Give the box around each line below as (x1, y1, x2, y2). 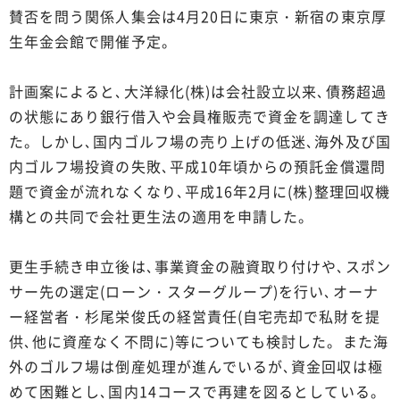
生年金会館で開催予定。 (9, 29, 177, 52)
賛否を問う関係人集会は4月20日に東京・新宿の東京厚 (9, 4, 387, 27)
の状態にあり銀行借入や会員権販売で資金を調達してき (9, 104, 390, 127)
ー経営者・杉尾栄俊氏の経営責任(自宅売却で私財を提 (9, 304, 380, 327)
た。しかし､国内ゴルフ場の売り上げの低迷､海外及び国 (9, 129, 391, 152)
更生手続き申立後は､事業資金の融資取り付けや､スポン (9, 254, 391, 277)
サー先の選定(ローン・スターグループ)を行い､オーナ (9, 279, 379, 302)
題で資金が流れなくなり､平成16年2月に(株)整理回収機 (9, 179, 390, 202)
